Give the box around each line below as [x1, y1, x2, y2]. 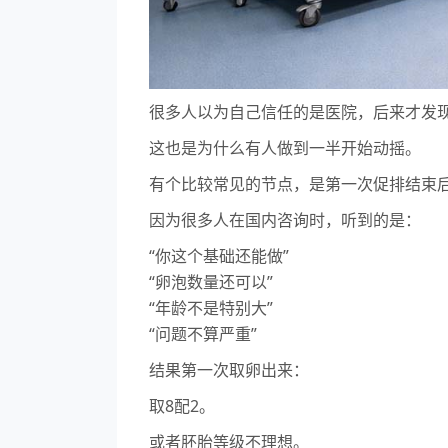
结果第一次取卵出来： [149, 359, 309, 382]
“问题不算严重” [149, 323, 257, 346]
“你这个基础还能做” [149, 245, 289, 268]
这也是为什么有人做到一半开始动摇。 [149, 137, 421, 160]
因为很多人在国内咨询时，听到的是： [149, 209, 421, 232]
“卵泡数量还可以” [149, 271, 273, 294]
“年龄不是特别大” [149, 297, 273, 320]
